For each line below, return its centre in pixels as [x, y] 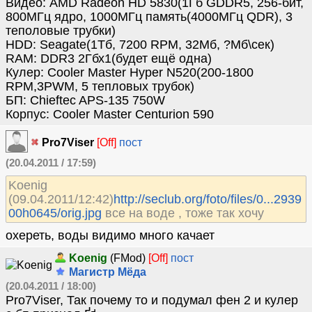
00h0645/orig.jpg [55, 213]
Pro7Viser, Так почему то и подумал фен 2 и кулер [152, 300]
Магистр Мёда [106, 272]
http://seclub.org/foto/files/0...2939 [208, 199]
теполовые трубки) [61, 31]
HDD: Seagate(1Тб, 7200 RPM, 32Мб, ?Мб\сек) [140, 45]
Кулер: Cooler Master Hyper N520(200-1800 [130, 72]
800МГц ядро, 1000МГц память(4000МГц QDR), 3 [149, 17]
